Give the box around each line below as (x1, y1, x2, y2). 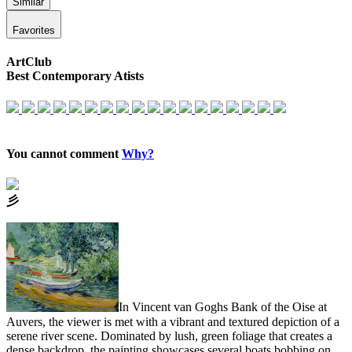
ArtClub (6, 55, 52, 69)
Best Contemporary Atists (6, 69, 144, 83)
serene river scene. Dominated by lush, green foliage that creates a (6, 328, 332, 343)
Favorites (13, 24, 55, 37)
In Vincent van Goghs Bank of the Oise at (118, 300, 327, 314)
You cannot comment (6, 147, 122, 160)
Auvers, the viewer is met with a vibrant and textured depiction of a (6, 314, 339, 328)
